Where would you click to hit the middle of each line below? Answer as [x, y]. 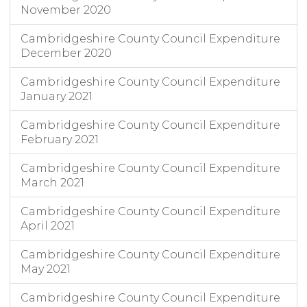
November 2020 [66, 10]
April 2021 [48, 226]
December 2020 [66, 53]
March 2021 [52, 183]
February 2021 [60, 140]
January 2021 [57, 97]
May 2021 [46, 269]
